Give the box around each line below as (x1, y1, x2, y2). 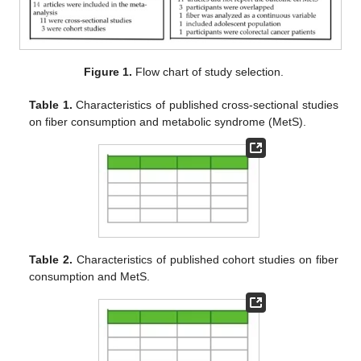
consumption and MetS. (29, 269, 151, 283)
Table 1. (29, 98, 73, 112)
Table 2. (29, 252, 73, 266)
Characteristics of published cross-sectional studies (72, 98, 338, 112)
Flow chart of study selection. (132, 65, 284, 78)
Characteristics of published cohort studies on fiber (73, 252, 338, 266)
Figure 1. (84, 65, 133, 78)
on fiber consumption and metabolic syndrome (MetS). (29, 115, 307, 129)
